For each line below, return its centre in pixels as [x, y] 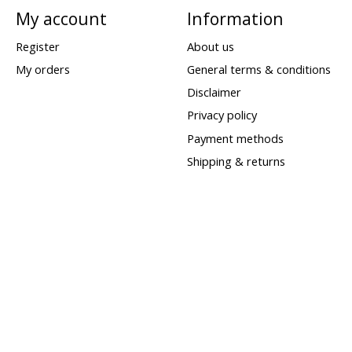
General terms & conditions [258, 70]
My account [61, 18]
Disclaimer [214, 92]
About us [210, 46]
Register [37, 46]
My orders [42, 70]
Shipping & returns [236, 161]
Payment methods [235, 138]
